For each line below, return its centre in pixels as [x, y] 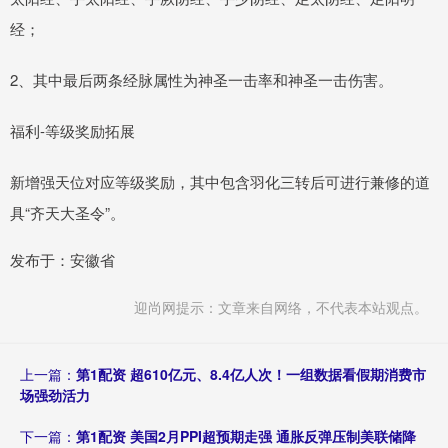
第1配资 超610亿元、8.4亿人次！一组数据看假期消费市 [251, 373]
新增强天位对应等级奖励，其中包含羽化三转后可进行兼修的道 [220, 181]
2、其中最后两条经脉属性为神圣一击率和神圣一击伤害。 [201, 79]
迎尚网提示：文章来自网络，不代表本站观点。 [281, 306]
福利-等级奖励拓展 [72, 130]
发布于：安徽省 [62, 259]
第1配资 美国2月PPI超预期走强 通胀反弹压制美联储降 [246, 435]
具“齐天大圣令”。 [67, 212]
